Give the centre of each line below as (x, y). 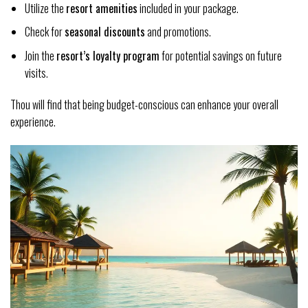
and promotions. (178, 32)
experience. (33, 121)
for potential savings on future (220, 55)
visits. (36, 73)
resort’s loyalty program (108, 55)
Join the (40, 55)
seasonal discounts (104, 32)
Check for (44, 32)
